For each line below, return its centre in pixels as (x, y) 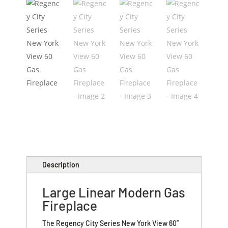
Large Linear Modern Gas (114, 192)
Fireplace (70, 205)
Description (61, 164)
